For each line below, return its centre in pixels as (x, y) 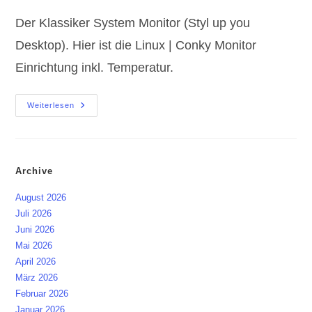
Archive (34, 171)
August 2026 (41, 197)
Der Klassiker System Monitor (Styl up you (133, 23)
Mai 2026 (34, 245)
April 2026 (36, 261)
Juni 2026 (35, 229)
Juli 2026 (34, 213)
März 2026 (37, 277)
